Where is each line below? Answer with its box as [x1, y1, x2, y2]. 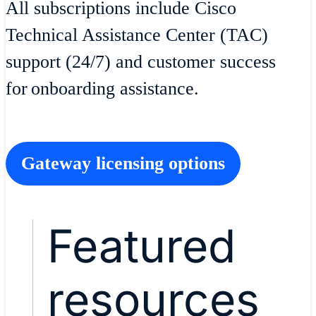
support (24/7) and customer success [6, 51, 276, 73]
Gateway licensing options [21, 153, 225, 174]
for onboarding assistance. [6, 78, 199, 99]
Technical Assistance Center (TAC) [6, 25, 268, 46]
